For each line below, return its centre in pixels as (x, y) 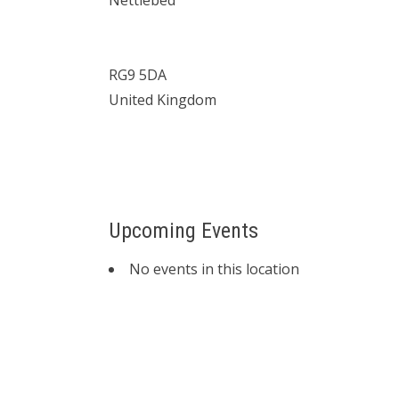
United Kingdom (163, 100)
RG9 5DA (138, 75)
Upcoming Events (183, 231)
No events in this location (214, 269)
